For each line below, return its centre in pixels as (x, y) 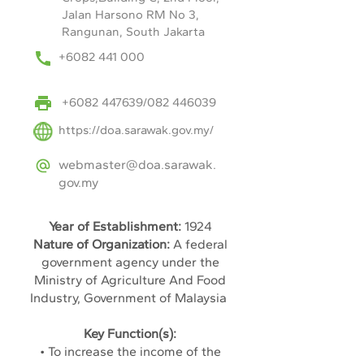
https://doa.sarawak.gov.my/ (136, 130)
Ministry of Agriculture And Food (130, 280)
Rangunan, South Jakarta (133, 32)
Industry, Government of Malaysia (130, 298)
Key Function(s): (130, 334)
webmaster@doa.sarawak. (137, 165)
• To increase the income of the (130, 351)
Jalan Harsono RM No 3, (130, 15)
